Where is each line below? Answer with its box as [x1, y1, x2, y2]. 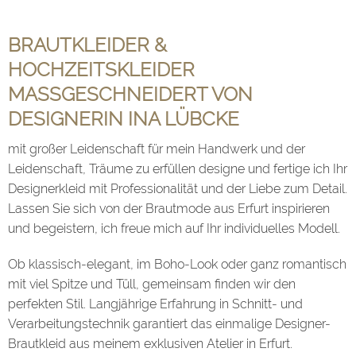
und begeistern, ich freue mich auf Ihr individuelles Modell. [8, 221, 340, 237]
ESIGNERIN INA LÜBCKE [8, 107, 227, 131]
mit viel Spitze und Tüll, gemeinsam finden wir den [8, 277, 296, 292]
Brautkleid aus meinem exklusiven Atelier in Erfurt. [8, 336, 292, 352]
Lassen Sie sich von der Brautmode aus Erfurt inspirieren [8, 201, 330, 217]
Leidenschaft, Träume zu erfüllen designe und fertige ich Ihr [8, 161, 347, 177]
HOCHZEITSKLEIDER [8, 58, 195, 82]
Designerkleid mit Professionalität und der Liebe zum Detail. [8, 181, 347, 197]
